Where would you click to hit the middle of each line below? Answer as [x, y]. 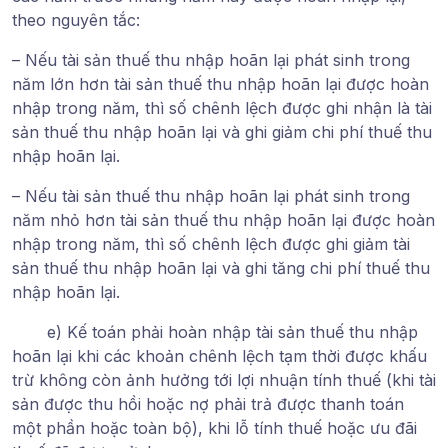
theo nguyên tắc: [76, 19]
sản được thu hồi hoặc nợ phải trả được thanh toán [208, 403]
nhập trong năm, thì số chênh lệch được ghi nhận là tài [222, 107]
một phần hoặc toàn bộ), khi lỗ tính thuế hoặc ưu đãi [214, 427]
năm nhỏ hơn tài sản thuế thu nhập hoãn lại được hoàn [223, 219]
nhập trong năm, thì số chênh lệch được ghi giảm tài [211, 243]
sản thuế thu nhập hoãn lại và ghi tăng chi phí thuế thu [221, 267]
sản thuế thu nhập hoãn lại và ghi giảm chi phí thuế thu [222, 131]
